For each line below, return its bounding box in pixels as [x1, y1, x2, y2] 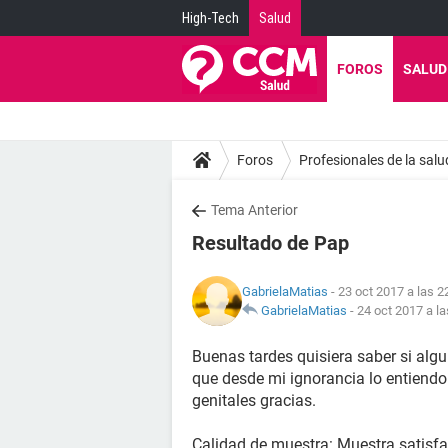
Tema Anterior [211, 202, 298, 218]
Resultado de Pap [192, 231, 349, 255]
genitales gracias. [192, 391, 316, 410]
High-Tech [182, 10, 239, 26]
